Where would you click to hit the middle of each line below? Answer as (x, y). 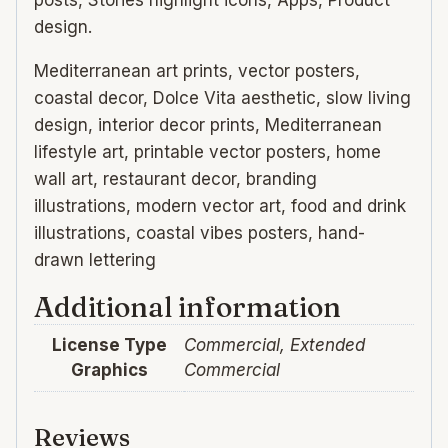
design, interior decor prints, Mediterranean (208, 125)
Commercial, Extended (274, 345)
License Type (109, 345)
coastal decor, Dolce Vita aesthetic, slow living (222, 98)
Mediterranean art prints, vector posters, (197, 71)
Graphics (109, 370)
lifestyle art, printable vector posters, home (207, 152)
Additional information (187, 307)
